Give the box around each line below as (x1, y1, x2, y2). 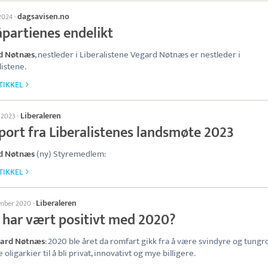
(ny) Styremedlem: (35, 147, 106, 162)
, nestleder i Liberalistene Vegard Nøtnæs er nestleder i (35, 47, 240, 62)
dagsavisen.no (17, 10, 69, 23)
